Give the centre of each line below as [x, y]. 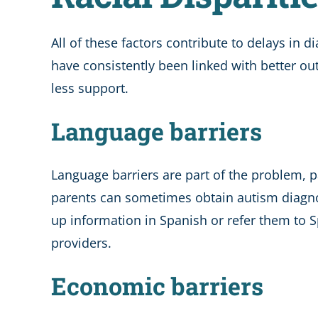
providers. [81, 242]
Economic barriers [157, 285]
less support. [89, 88]
